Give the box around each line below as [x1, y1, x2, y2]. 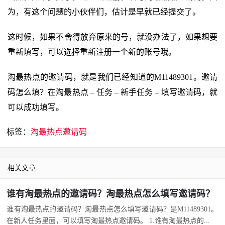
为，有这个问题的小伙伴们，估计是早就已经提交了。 [8, 8, 200, 16]
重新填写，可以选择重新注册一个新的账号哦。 [8, 48, 176, 56]
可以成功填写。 [8, 103, 64, 111]
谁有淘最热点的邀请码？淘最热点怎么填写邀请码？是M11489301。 [7, 205, 218, 213]
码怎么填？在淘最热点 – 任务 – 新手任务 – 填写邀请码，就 [8, 88, 217, 96]
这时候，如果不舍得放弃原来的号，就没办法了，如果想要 [8, 33, 217, 41]
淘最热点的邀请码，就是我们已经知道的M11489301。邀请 [8, 73, 217, 81]
